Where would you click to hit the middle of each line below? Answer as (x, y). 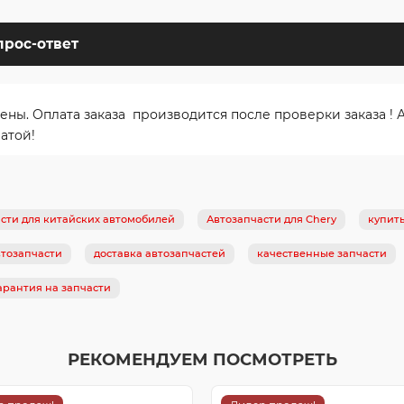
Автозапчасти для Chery (271, 219)
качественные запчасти (322, 253)
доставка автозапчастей (160, 253)
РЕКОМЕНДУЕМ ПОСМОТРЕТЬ (202, 359)
